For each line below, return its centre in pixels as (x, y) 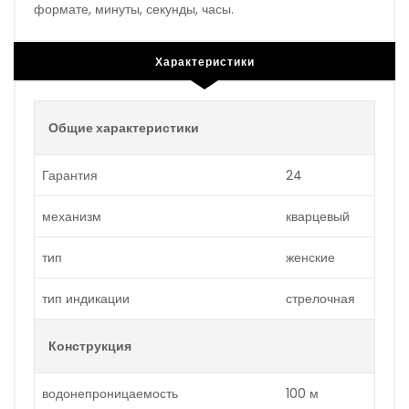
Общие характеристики (124, 127)
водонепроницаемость (110, 393)
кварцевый (318, 216)
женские (310, 257)
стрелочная (320, 298)
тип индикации (86, 298)
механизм (72, 216)
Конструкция (90, 346)
